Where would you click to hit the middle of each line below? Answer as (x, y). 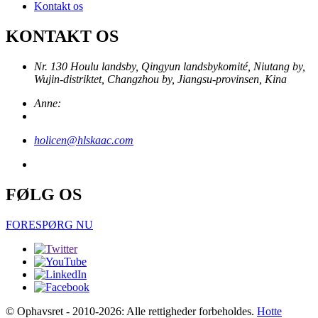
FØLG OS (44, 194)
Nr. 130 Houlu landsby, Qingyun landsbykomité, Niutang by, (170, 66)
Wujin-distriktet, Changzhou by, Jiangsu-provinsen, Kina (160, 79)
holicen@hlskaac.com (84, 140)
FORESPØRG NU (49, 224)
